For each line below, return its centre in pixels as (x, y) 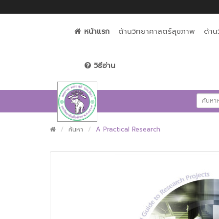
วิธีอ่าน (105, 66)
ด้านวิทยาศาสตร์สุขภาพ (157, 31)
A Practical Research (128, 129)
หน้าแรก (97, 31)
